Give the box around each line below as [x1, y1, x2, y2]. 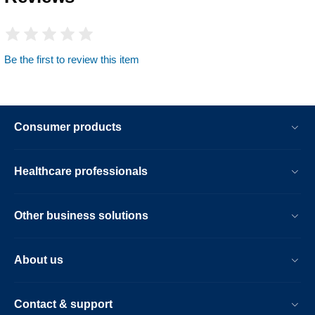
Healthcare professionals [14, 165, 148, 177]
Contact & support [14, 297, 112, 310]
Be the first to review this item [4, 53, 139, 65]
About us [14, 253, 63, 266]
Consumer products [14, 120, 122, 133]
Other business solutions [14, 209, 148, 221]
